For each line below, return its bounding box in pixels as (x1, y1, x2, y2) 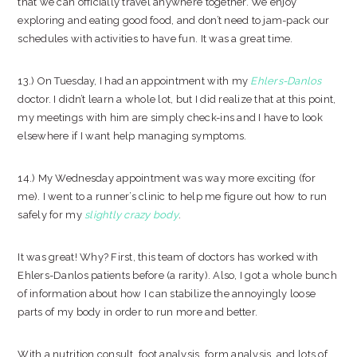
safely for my (18, 209, 85, 221)
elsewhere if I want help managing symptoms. (18, 130, 247, 142)
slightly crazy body (84, 209, 178, 221)
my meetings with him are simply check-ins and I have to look (18, 112, 323, 124)
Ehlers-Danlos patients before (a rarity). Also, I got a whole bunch (18, 269, 337, 281)
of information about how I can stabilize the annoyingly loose (18, 288, 316, 300)
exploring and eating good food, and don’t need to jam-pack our (18, 14, 330, 26)
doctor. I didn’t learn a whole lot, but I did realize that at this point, (18, 93, 336, 105)
